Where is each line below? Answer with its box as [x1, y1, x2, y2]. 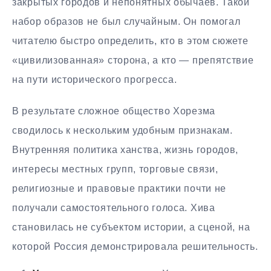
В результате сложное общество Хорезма [12, 106, 215, 117]
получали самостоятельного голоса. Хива [12, 203, 215, 214]
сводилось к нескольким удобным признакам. [12, 125, 233, 136]
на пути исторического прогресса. [12, 74, 177, 85]
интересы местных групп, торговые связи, [12, 164, 218, 175]
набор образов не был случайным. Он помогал [12, 16, 241, 27]
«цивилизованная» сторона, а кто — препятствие [12, 54, 254, 65]
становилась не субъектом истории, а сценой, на [12, 222, 250, 233]
